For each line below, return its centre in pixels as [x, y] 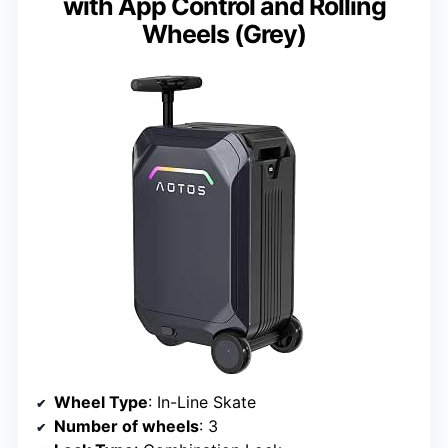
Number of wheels [126, 426]
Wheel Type [101, 402]
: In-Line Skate [202, 402]
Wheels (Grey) [224, 34]
